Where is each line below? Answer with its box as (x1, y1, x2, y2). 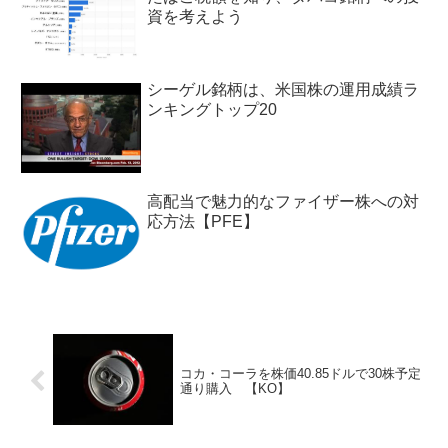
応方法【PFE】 (147, 213, 259, 231)
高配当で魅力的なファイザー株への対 (147, 193, 419, 211)
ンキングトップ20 (147, 101, 277, 119)
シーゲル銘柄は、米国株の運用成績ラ (147, 81, 419, 99)
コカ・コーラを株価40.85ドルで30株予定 (179, 366, 421, 382)
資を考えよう (147, 8, 243, 26)
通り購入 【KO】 (179, 381, 290, 397)
